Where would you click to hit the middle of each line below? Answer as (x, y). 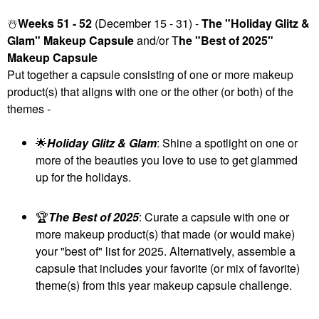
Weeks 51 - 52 (55, 23)
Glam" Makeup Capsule (70, 40)
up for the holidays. (83, 177)
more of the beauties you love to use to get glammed (167, 159)
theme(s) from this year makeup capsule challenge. (164, 286)
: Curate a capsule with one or (214, 217)
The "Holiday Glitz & (256, 23)
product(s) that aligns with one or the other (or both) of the (150, 91)
